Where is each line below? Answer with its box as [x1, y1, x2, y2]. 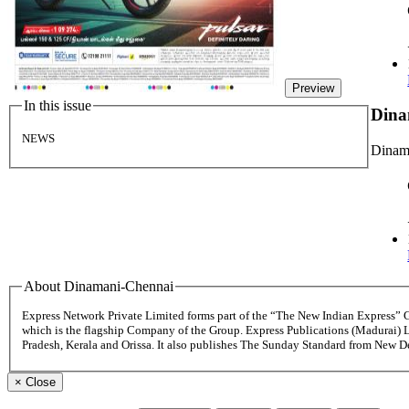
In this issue [24, 98, 91, 113]
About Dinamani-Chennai [24, 278, 173, 294]
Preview [292, 81, 334, 95]
